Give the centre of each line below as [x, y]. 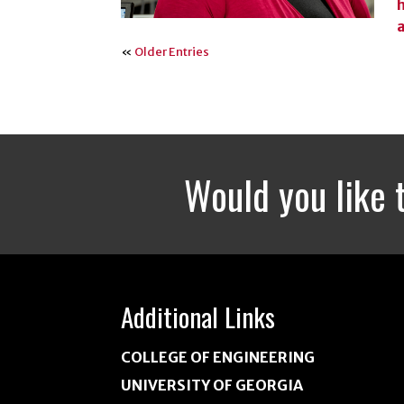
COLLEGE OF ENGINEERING [218, 357]
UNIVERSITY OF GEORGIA [212, 385]
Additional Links [198, 317]
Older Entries [172, 52]
